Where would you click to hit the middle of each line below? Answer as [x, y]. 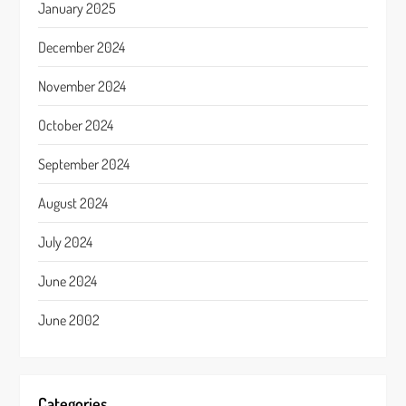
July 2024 [66, 242]
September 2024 [84, 164]
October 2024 [76, 125]
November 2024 [82, 86]
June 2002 [69, 320]
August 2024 [73, 203]
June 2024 [68, 281]
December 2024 [82, 47]
